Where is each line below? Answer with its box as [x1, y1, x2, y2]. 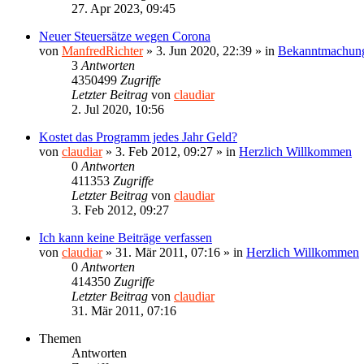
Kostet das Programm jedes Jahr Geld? [39, 129, 237, 144]
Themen [39, 331, 81, 345]
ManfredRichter [62, 43, 143, 58]
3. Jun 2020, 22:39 [156, 43, 252, 58]
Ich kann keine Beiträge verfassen [39, 230, 212, 245]
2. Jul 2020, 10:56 [71, 102, 164, 116]
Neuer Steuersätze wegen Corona [39, 28, 210, 43]
